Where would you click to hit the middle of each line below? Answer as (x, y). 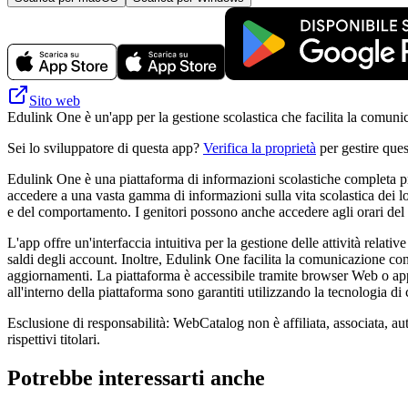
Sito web (55, 100)
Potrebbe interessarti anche (136, 377)
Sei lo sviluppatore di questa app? (105, 148)
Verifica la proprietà (260, 148)
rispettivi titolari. (54, 339)
